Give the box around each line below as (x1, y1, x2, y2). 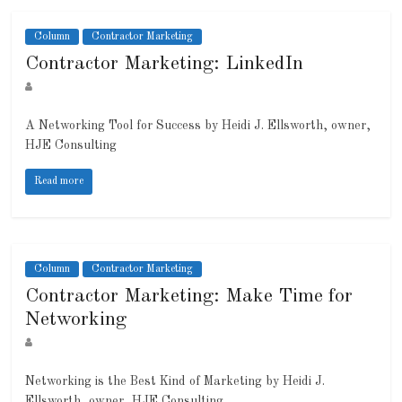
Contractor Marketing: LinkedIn (25, 54, 304, 74)
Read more (34, 176, 84, 188)
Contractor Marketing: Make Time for (25, 286, 354, 307)
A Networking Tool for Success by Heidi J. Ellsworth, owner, (25, 119, 371, 133)
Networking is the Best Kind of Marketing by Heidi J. (25, 375, 326, 389)
